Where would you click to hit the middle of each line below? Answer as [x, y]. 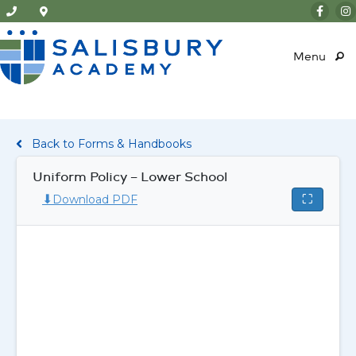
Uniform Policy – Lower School [130, 178]
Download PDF [95, 200]
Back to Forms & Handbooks [112, 144]
